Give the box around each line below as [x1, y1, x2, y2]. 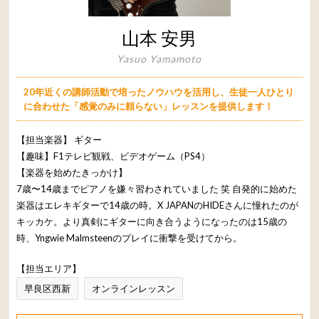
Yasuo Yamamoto [117, 52, 202, 65]
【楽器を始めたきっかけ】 [16, 166, 128, 178]
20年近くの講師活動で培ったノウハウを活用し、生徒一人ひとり [23, 85, 295, 98]
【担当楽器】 [16, 133, 75, 145]
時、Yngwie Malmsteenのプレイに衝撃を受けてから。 [16, 231, 243, 244]
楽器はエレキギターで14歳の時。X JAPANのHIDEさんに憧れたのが [16, 199, 299, 211]
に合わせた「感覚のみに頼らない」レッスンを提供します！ [23, 100, 274, 112]
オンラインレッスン [92, 282, 176, 294]
